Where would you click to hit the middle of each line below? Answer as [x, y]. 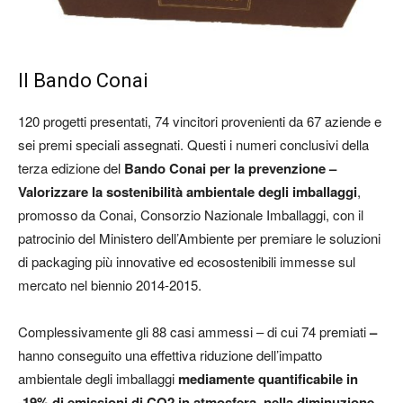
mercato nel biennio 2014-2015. [110, 284]
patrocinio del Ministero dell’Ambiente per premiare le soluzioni [199, 237]
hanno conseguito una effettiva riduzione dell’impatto [170, 354]
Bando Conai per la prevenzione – [230, 168]
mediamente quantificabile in [268, 378]
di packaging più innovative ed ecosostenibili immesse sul [187, 261]
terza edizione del [71, 167]
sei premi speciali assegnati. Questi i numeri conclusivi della [193, 144]
